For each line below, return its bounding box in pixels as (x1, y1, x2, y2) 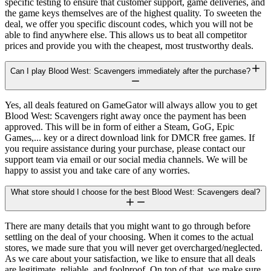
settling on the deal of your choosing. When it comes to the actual (5, 232, 253, 243)
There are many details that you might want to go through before (5, 221, 250, 232)
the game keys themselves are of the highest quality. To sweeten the (5, 8, 261, 19)
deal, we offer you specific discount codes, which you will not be (5, 19, 253, 30)
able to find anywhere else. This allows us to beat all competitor (5, 30, 247, 41)
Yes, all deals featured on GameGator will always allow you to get (5, 100, 257, 111)
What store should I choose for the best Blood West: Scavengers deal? (11, 188, 260, 197)
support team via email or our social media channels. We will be (5, 154, 247, 165)
